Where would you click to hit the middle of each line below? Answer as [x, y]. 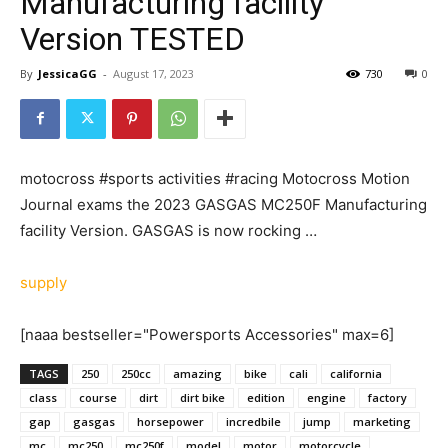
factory [387, 397]
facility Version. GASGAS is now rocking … [168, 230]
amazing [197, 373]
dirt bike [202, 397]
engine [326, 397]
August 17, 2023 [153, 73]
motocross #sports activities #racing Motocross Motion [215, 178]
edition [266, 397]
